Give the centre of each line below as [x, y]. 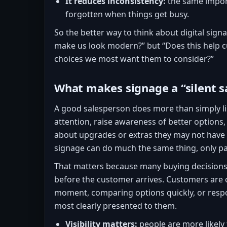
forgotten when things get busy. [127, 14]
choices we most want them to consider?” [134, 59]
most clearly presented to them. [116, 206]
